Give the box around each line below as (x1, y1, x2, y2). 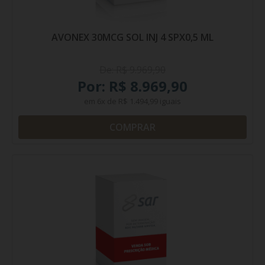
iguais (158, 96, 181, 106)
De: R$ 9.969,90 (99, 63, 166, 76)
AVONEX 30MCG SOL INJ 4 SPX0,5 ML (51, 31, 214, 44)
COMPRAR (109, 121, 156, 134)
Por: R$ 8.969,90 (77, 76, 188, 96)
